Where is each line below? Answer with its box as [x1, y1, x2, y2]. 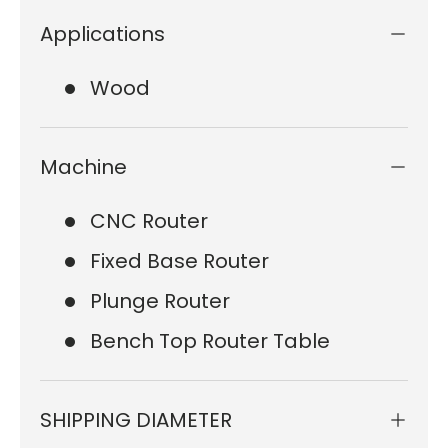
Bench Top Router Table [90, 327, 330, 356]
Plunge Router [90, 287, 230, 316]
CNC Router [90, 207, 208, 236]
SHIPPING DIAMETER [40, 406, 232, 435]
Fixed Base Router [90, 247, 269, 276]
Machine [40, 153, 127, 182]
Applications [40, 20, 165, 49]
